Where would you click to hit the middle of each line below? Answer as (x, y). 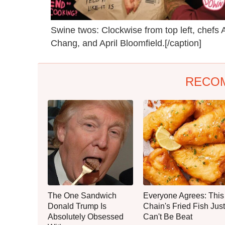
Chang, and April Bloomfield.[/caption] (126, 43)
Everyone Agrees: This (184, 196)
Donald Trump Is (77, 206)
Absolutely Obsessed (86, 217)
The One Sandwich (82, 196)
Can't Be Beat (168, 217)
